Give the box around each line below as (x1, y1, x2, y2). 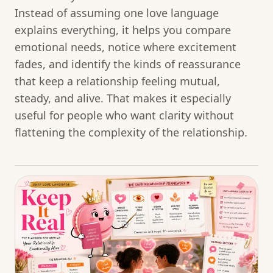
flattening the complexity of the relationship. (15, 125, 247, 140)
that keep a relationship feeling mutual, (15, 74, 220, 89)
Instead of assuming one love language (15, 5, 219, 21)
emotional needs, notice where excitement (15, 40, 236, 55)
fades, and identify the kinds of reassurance (15, 57, 241, 72)
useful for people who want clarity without (15, 108, 234, 123)
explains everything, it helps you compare (15, 23, 231, 38)
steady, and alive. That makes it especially (15, 91, 231, 106)
